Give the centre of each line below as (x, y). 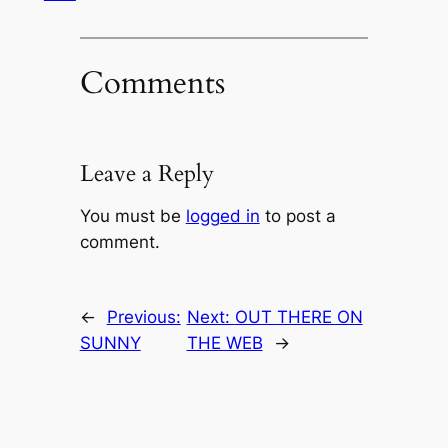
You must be (132, 216)
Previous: (143, 316)
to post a (297, 216)
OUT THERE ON (298, 316)
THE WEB (224, 342)
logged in (222, 216)
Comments (152, 82)
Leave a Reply (146, 173)
